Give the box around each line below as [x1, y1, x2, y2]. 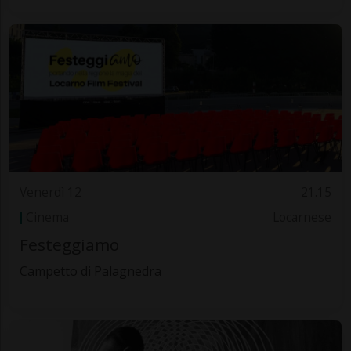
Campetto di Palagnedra [19, 262, 161, 280]
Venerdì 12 [19, 183, 81, 201]
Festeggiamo [19, 233, 119, 256]
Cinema [25, 208, 69, 226]
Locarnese [273, 208, 332, 226]
